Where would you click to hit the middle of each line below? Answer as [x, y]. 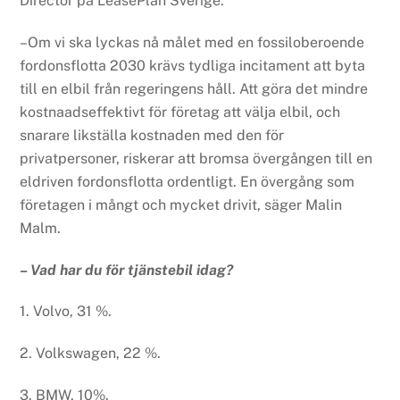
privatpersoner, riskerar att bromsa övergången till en [196, 158]
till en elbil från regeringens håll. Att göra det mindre [194, 88]
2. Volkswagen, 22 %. [91, 354]
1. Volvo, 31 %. [66, 312]
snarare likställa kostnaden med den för [152, 135]
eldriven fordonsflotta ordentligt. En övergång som [187, 181]
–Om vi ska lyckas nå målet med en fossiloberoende [192, 42]
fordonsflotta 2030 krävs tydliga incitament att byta [193, 65]
